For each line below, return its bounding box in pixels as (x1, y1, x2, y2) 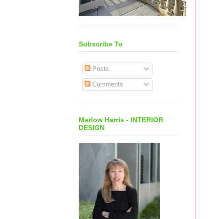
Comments (90, 81, 123, 88)
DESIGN (79, 124, 105, 132)
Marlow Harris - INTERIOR (79, 116, 163, 124)
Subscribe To (79, 40, 123, 48)
